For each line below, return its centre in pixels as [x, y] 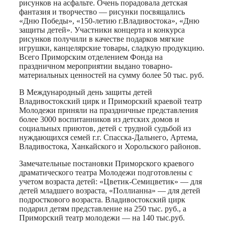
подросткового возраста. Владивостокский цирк [102, 200]
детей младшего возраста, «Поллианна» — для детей [110, 191]
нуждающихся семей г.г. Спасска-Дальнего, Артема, [108, 138]
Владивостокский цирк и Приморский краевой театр [110, 101]
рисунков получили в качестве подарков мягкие [101, 39]
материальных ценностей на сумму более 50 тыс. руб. [111, 75]
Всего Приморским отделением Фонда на [91, 57]
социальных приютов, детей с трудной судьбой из [105, 129]
